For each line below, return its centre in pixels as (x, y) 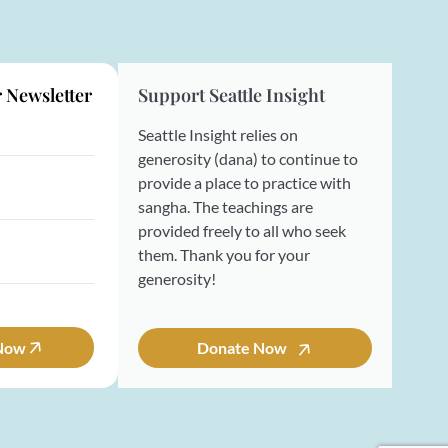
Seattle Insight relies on (218, 134)
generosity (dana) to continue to (248, 158)
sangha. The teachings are (225, 206)
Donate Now (243, 347)
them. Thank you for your (224, 254)
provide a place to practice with (244, 182)
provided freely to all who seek (242, 230)
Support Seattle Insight (231, 95)
